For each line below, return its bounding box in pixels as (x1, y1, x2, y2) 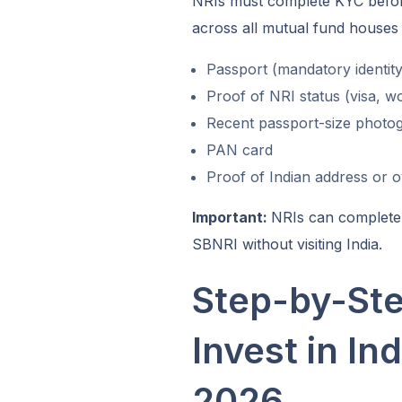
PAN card (205, 141, 273, 160)
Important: (191, 208, 271, 227)
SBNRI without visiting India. (191, 235, 382, 254)
